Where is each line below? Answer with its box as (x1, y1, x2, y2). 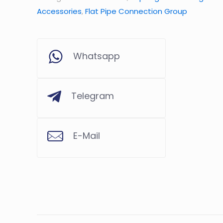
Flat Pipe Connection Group (85, 6, 187, 17)
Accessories (37, 6, 82, 17)
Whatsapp (73, 50, 120, 63)
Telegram (71, 90, 114, 103)
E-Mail (73, 129, 100, 142)
